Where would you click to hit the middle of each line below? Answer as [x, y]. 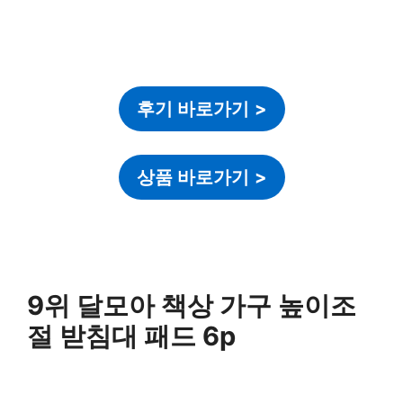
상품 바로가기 [193, 177]
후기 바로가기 [193, 109]
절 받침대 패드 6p [131, 336]
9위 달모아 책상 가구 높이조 [192, 305]
